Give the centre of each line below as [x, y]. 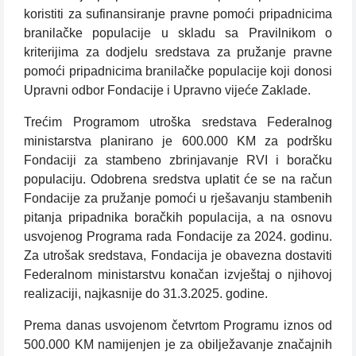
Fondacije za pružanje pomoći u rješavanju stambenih [178, 199]
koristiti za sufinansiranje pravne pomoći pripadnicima [178, 14]
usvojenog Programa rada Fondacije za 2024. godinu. [178, 237]
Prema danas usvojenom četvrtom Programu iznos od [178, 326]
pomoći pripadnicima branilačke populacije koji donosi [178, 72]
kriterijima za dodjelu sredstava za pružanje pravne [178, 52]
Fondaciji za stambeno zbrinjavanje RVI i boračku [178, 161]
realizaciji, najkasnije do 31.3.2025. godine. [146, 294]
